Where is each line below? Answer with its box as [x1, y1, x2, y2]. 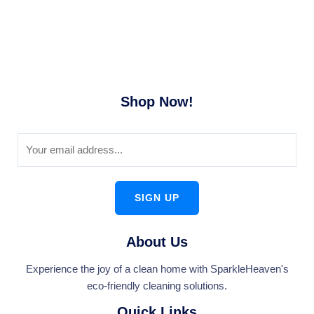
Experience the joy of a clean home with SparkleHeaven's [25, 263, 289, 275]
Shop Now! [121, 93, 193, 109]
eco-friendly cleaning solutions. [87, 280, 227, 292]
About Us [126, 233, 188, 250]
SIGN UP [135, 192, 179, 203]
